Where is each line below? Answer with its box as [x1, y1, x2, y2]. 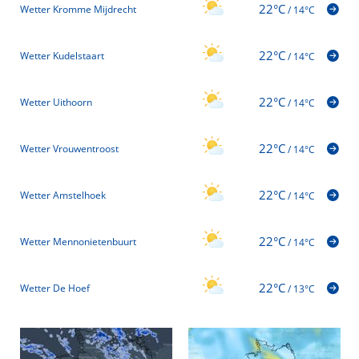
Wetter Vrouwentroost [20, 142, 119, 156]
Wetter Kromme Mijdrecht [20, 2, 136, 17]
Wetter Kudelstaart [20, 49, 104, 63]
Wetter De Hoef [20, 281, 90, 296]
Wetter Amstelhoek [20, 188, 106, 203]
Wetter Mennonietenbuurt [20, 235, 136, 249]
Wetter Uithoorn [20, 95, 92, 110]
